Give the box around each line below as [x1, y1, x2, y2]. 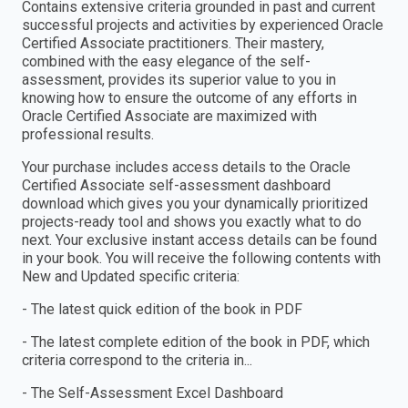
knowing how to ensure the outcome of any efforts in [22, 89, 357, 107]
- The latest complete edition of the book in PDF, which [22, 333, 370, 352]
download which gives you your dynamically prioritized [22, 195, 368, 213]
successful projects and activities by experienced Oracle [22, 16, 383, 35]
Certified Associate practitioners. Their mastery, [22, 35, 324, 53]
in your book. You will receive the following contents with [22, 250, 381, 268]
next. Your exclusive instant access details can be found [22, 231, 377, 250]
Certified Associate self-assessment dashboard [22, 177, 331, 195]
